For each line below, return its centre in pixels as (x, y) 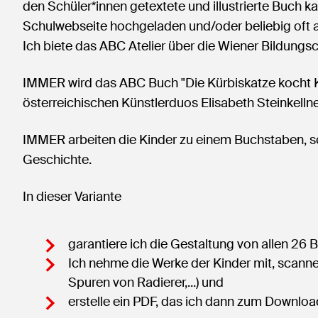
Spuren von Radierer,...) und (146, 283)
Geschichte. (57, 160)
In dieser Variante (73, 197)
